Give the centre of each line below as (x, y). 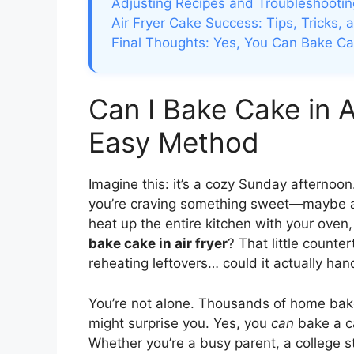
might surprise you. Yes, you (180, 323)
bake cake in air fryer (158, 244)
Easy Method (174, 143)
